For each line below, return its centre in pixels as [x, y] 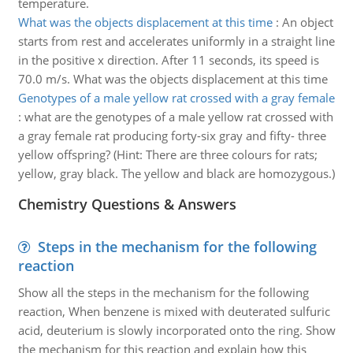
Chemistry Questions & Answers [127, 204]
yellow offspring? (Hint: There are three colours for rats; [167, 154]
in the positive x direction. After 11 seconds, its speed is [168, 60]
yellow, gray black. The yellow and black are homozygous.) [176, 173]
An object [307, 22]
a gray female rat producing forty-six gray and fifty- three [172, 136]
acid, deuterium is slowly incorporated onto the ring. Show [176, 330]
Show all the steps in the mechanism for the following [163, 292]
